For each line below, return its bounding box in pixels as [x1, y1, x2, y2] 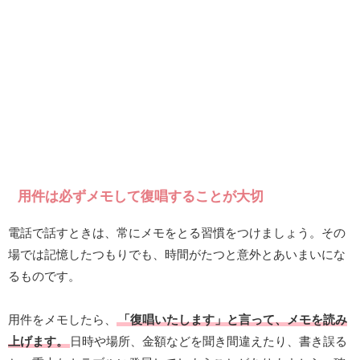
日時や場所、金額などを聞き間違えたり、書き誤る [69, 334, 347, 349]
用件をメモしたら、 [8, 313, 117, 327]
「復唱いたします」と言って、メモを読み [117, 313, 347, 327]
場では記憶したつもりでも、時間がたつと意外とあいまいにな [8, 247, 346, 262]
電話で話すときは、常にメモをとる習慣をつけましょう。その [8, 226, 346, 240]
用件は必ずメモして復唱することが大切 [18, 189, 264, 205]
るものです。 [8, 269, 80, 284]
